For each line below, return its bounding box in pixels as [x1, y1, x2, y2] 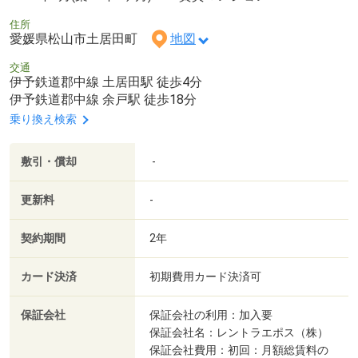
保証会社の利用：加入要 [149, 308, 272, 322]
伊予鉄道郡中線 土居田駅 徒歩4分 [10, 74, 202, 90]
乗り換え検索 [10, 113, 77, 126]
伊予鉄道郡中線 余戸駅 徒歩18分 [10, 92, 197, 108]
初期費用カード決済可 [149, 270, 261, 284]
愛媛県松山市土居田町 [10, 31, 150, 47]
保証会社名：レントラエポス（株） [149, 326, 328, 340]
